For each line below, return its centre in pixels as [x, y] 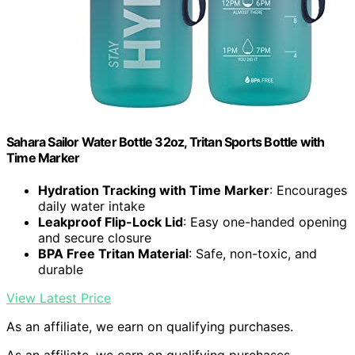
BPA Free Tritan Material [113, 253]
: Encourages [308, 190]
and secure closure [95, 237]
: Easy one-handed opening [265, 221]
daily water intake [92, 206]
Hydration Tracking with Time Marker [154, 190]
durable [61, 269]
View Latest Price [59, 298]
